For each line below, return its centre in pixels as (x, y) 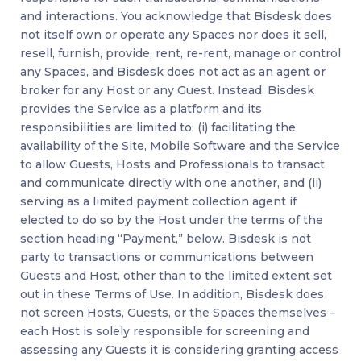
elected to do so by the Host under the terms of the (172, 220)
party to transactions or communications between (167, 257)
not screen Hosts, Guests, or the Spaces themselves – (178, 313)
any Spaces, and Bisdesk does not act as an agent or (173, 72)
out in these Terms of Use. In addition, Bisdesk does (172, 295)
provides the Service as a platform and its (141, 109)
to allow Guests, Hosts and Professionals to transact (172, 165)
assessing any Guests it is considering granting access (179, 350)
